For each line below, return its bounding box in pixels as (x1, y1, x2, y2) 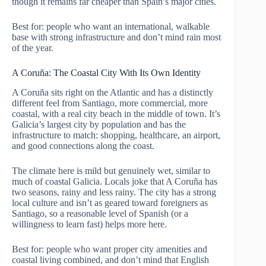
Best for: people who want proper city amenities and (12, 244, 207, 255)
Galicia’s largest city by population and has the (12, 119, 186, 130)
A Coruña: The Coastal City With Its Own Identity (12, 68, 201, 78)
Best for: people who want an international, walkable (12, 21, 210, 32)
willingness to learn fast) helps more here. (12, 219, 167, 230)
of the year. (12, 43, 53, 53)
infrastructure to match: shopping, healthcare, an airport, (12, 130, 220, 141)
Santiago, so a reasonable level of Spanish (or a (12, 208, 188, 219)
